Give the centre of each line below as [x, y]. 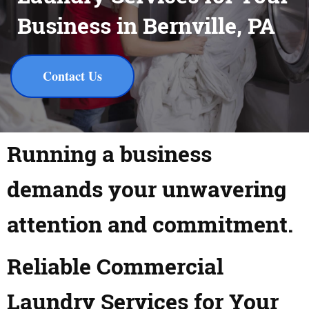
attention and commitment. [150, 224]
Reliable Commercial [115, 266]
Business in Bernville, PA [146, 25]
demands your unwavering [147, 189]
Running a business [109, 153]
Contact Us [72, 76]
